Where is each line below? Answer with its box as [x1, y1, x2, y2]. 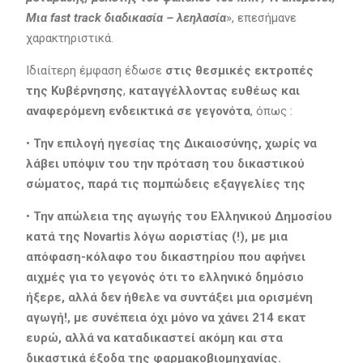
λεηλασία [176, 10, 226, 25]
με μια [250, 228, 288, 244]
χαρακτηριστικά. [25, 30, 113, 45]
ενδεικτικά [108, 103, 177, 118]
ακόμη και [198, 330, 257, 345]
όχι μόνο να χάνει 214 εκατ [149, 310, 306, 325]
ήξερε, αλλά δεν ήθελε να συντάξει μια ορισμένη [25, 289, 313, 305]
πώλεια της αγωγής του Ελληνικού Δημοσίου [63, 208, 332, 224]
